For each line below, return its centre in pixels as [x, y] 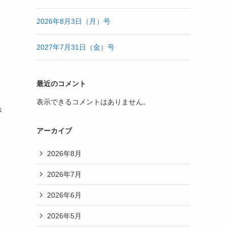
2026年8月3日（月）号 [73, 21]
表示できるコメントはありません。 [93, 102]
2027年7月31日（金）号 [75, 47]
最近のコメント [61, 84]
